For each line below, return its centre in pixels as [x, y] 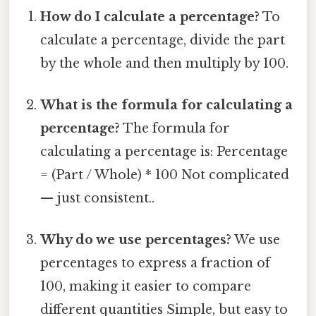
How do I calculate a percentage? [150, 17]
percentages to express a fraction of [156, 263]
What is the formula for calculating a [167, 105]
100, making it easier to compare [146, 287]
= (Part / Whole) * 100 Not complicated [165, 175]
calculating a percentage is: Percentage [164, 151]
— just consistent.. [98, 198]
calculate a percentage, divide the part [163, 40]
